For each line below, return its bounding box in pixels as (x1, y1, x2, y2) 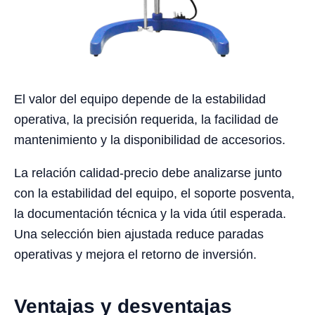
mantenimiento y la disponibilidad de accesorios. (14, 132, 285, 147)
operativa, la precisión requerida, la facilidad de (14, 112, 278, 127)
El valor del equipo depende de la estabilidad (14, 91, 266, 106)
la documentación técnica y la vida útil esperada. (14, 206, 286, 221)
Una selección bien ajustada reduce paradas (14, 226, 264, 241)
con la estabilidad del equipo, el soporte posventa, (14, 186, 295, 200)
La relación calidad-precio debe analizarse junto (14, 165, 282, 180)
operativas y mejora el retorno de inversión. (14, 247, 257, 262)
